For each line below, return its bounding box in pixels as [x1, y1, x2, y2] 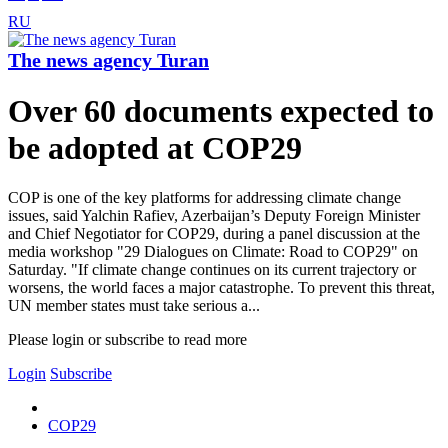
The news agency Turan [8, 49, 209, 72]
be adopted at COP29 [8, 130, 302, 167]
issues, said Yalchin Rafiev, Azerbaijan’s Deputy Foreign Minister [8, 206, 420, 224]
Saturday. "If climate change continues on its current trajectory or [8, 260, 416, 278]
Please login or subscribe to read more [8, 330, 247, 348]
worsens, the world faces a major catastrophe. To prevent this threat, [8, 278, 435, 296]
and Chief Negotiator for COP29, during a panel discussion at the [8, 224, 420, 242]
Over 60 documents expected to [8, 93, 434, 130]
